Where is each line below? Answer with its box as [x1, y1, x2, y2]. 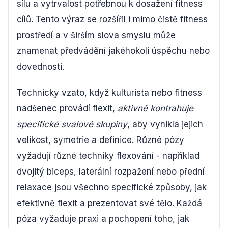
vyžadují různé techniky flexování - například [17, 150, 199, 161]
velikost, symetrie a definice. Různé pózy [17, 134, 184, 145]
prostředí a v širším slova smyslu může [17, 30, 176, 40]
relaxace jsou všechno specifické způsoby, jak [17, 182, 207, 192]
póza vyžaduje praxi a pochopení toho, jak [17, 213, 189, 224]
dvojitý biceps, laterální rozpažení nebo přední [17, 166, 205, 177]
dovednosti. [17, 61, 64, 72]
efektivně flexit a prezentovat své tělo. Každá [17, 197, 202, 208]
